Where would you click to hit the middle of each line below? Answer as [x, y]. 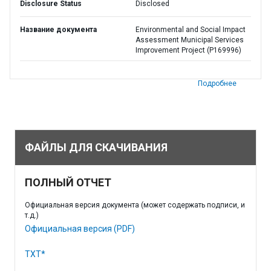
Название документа [58, 30]
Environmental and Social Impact [191, 30]
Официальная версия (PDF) [80, 229]
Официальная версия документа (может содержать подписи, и [135, 205]
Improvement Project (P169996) [188, 50]
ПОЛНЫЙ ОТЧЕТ [68, 182]
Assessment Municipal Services [190, 40]
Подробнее [217, 83]
